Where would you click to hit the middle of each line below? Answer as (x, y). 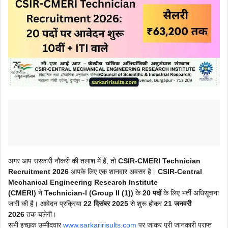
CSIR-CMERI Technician (159, 161)
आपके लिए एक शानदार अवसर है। (113, 171)
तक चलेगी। (40, 214)
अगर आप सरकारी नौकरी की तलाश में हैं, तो (63, 161)
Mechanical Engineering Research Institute (83, 182)
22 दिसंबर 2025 (106, 203)
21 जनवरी (178, 203)
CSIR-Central (180, 171)
